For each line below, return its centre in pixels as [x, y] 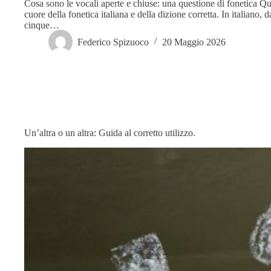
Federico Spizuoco [113, 42]
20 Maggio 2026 [194, 42]
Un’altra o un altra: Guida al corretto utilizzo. [110, 133]
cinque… [42, 25]
